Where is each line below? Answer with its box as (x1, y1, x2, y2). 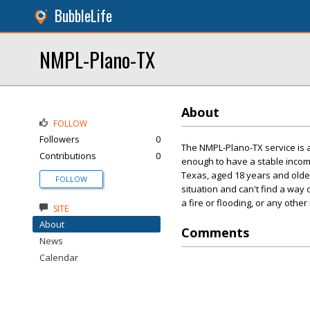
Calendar (39, 251, 78, 264)
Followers (39, 133, 80, 145)
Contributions (39, 149, 96, 162)
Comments (181, 224, 249, 241)
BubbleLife (55, 5, 112, 26)
